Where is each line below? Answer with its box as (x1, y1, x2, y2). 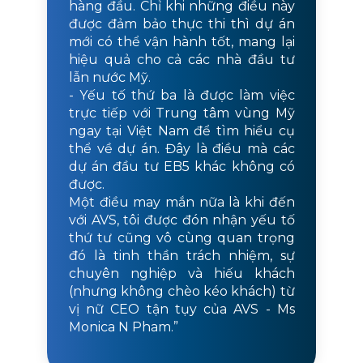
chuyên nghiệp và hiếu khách (68, 266, 295, 282)
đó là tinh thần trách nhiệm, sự (68, 248, 295, 264)
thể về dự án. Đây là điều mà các (68, 141, 295, 157)
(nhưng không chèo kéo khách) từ (68, 284, 295, 300)
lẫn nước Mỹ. (68, 70, 151, 86)
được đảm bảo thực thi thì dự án (68, 16, 295, 32)
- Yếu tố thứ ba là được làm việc (68, 88, 295, 104)
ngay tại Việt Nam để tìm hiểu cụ (68, 123, 295, 139)
